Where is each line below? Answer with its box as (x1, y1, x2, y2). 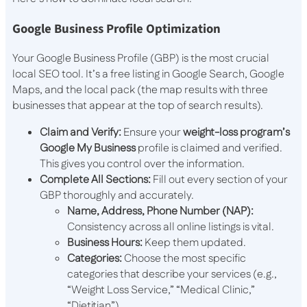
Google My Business (40, 140, 136, 156)
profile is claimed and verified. (136, 140, 282, 156)
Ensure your (121, 124, 183, 140)
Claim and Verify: (40, 124, 121, 140)
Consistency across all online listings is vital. (67, 219, 274, 235)
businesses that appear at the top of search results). (12, 97, 263, 114)
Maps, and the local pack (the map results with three (12, 82, 268, 98)
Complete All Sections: (40, 171, 151, 188)
